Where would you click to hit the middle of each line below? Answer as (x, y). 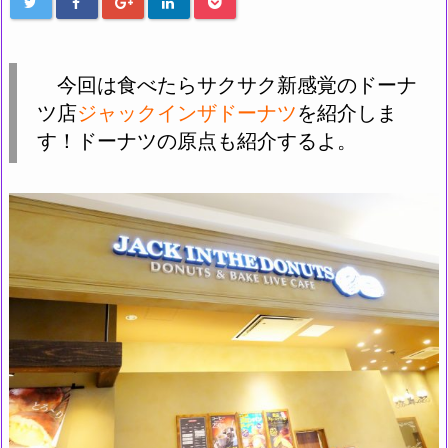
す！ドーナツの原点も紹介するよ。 (197, 141)
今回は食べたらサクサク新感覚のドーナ (227, 85)
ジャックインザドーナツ (187, 113)
